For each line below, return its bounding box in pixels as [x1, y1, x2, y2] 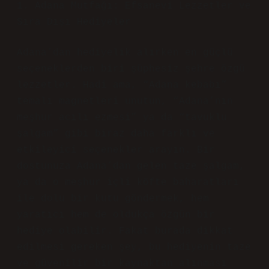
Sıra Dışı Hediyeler [17, 17, 131, 28]
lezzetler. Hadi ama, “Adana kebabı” [17, 80, 227, 91]
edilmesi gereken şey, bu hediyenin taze [17, 242, 251, 253]
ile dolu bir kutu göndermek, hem [17, 193, 209, 204]
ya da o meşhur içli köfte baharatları [17, 177, 239, 188]
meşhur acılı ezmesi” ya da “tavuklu [17, 112, 227, 123]
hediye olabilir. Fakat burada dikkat [17, 226, 233, 237]
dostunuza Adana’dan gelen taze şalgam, [17, 161, 245, 172]
